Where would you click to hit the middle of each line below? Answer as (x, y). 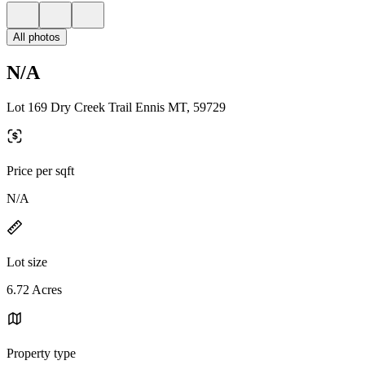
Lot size (27, 262)
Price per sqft (40, 170)
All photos (37, 37)
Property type (41, 353)
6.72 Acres (34, 289)
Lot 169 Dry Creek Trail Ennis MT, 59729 (116, 107)
